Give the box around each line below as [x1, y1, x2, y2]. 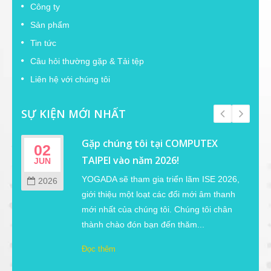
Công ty [30, 2, 60, 12]
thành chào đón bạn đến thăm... [82, 220, 204, 230]
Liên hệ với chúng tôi [30, 74, 110, 85]
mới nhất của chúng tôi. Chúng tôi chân [82, 204, 232, 215]
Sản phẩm [30, 20, 70, 30]
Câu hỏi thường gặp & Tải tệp [30, 56, 144, 67]
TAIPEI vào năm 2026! [82, 154, 179, 168]
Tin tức [30, 38, 56, 48]
